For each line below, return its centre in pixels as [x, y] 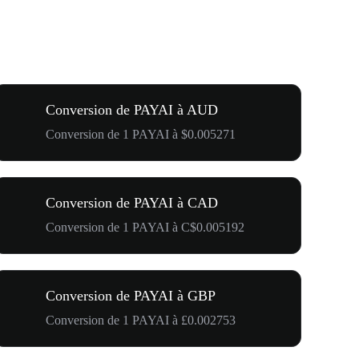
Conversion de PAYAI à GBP [131, 295]
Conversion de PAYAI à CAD [132, 202]
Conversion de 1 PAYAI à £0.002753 [141, 320]
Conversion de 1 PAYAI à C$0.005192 [145, 227]
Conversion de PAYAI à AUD [132, 109]
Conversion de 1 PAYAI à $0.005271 [141, 134]
